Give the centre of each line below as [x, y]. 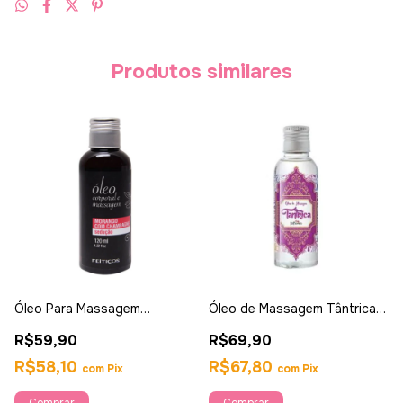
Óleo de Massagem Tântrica [292, 309]
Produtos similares [201, 72]
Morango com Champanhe [92, 325]
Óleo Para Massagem [77, 309]
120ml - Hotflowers [267, 325]
